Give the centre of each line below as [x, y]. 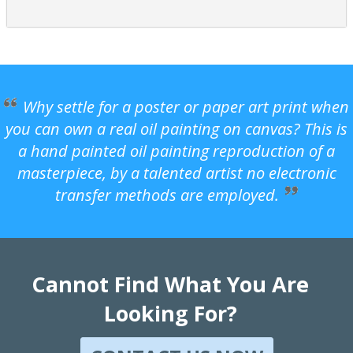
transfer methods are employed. [167, 195]
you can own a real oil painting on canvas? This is [176, 128]
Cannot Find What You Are [170, 284]
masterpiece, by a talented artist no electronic [176, 173]
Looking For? [170, 313]
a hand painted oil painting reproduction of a [176, 150]
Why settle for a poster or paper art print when [186, 106]
